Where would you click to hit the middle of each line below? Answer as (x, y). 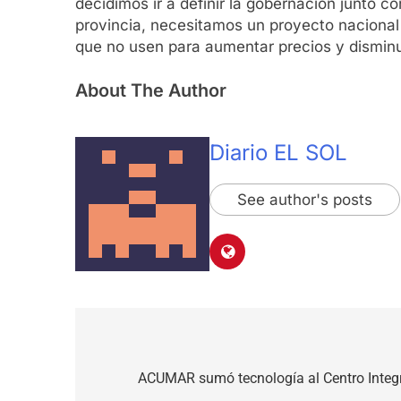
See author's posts (305, 200)
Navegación (149, 350)
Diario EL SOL (278, 153)
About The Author (151, 91)
